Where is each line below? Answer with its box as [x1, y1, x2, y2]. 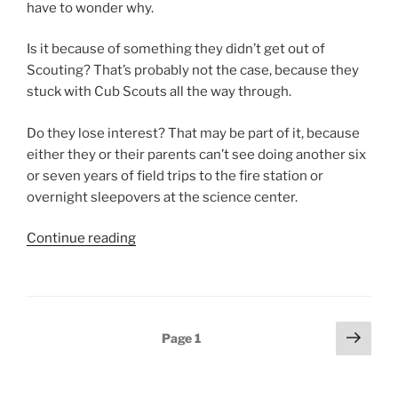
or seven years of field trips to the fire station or [27, 167, 323, 184]
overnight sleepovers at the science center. [27, 188, 298, 205]
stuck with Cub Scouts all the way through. [27, 84, 291, 100]
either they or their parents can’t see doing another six [27, 146, 366, 163]
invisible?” [136, 273, 201, 290]
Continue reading [27, 230, 136, 247]
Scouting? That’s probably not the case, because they [27, 62, 359, 79]
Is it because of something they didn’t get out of [27, 41, 325, 58]
